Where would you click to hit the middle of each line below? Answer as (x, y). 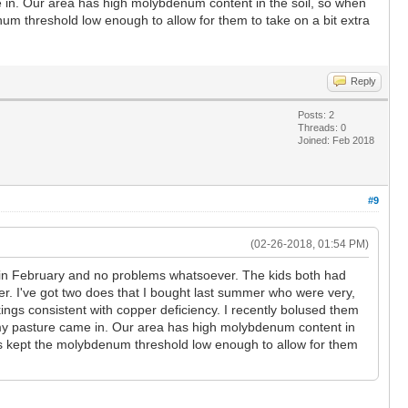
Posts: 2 (316, 114)
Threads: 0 (322, 127)
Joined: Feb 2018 (336, 140)
